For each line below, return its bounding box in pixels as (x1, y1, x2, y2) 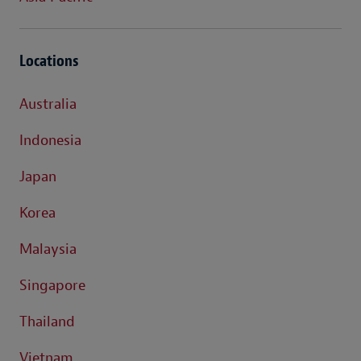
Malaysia (19, 239, 77, 259)
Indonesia (19, 131, 81, 150)
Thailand (19, 312, 75, 331)
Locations (19, 50, 79, 71)
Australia (19, 94, 77, 114)
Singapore (19, 276, 85, 295)
